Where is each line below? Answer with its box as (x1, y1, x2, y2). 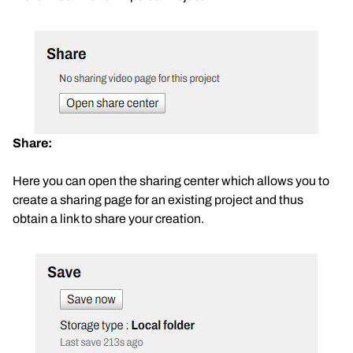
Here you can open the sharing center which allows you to (13, 174, 329, 188)
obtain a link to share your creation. (13, 212, 204, 225)
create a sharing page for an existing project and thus (13, 193, 303, 206)
